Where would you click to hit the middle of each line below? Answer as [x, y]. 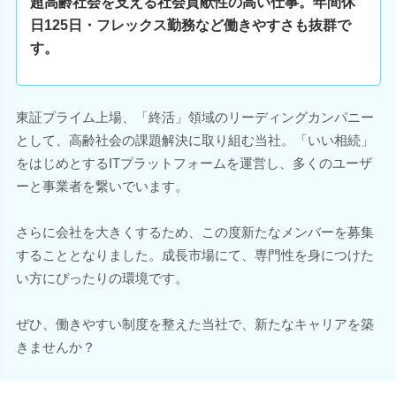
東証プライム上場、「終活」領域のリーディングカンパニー [194, 117]
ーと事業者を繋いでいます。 [102, 186]
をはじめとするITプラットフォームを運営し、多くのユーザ [194, 163]
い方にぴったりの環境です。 [102, 278]
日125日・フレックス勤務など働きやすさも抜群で [190, 25]
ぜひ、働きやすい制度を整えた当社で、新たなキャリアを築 [194, 324]
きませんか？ [55, 347]
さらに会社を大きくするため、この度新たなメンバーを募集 [194, 232]
